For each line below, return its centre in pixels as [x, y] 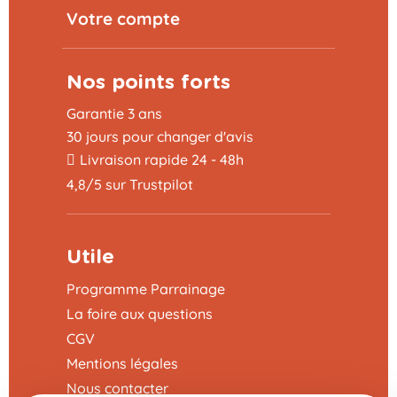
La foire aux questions [140, 313]
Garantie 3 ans [114, 113]
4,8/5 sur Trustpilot [130, 184]
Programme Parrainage [146, 288]
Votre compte [123, 18]
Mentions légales [122, 363]
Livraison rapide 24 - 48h [162, 159]
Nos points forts [148, 82]
